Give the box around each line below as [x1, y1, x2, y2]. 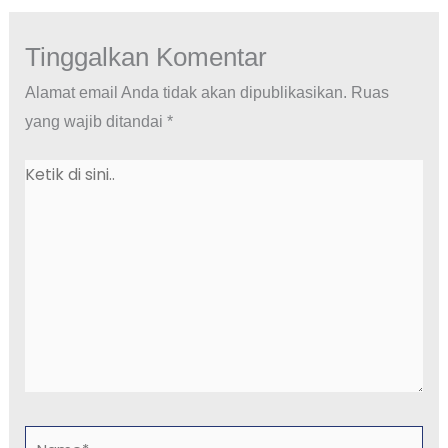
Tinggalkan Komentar [24, 42, 267, 72]
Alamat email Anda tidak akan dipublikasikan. [24, 84, 347, 101]
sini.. [23, 223, 57, 240]
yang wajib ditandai [24, 113, 167, 130]
